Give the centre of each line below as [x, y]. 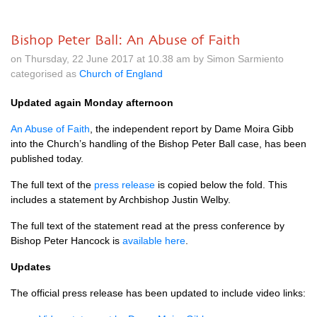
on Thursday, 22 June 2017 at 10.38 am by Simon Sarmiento [147, 59]
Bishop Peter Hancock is [67, 241]
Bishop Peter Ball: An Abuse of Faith [126, 40]
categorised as [45, 74]
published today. [47, 158]
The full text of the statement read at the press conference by [148, 226]
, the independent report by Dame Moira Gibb [192, 129]
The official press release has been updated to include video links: [158, 293]
